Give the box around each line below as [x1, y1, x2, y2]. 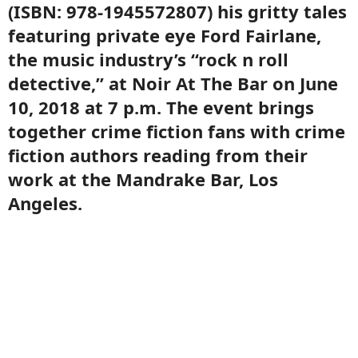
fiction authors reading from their [8, 143, 308, 167]
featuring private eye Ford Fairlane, [8, 23, 321, 47]
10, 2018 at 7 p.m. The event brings [8, 95, 314, 119]
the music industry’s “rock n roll [8, 47, 288, 71]
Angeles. [8, 191, 82, 215]
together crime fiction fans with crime [8, 119, 345, 143]
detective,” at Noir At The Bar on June [8, 71, 338, 95]
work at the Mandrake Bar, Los [8, 167, 278, 191]
